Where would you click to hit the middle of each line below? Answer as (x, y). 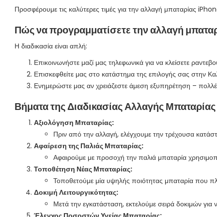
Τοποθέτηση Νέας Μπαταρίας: (83, 169)
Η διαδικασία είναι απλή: (51, 46)
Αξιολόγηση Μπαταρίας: (74, 123)
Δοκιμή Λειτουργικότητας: (76, 192)
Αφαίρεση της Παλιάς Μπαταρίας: (89, 146)
